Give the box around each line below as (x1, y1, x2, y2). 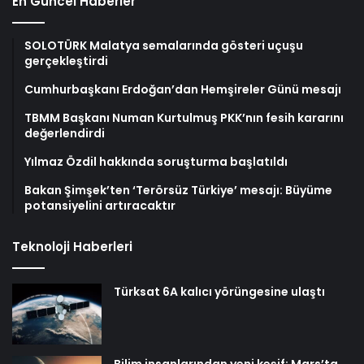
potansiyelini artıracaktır (24, 197, 175, 214)
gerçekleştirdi (24, 52, 108, 69)
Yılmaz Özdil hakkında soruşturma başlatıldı (24, 153, 288, 170)
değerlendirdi (24, 124, 105, 141)
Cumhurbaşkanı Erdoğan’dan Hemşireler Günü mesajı (24, 80, 341, 97)
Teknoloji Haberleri (12, 237, 132, 255)
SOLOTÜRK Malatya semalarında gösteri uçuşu (24, 37, 303, 54)
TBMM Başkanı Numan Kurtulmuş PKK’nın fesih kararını (24, 109, 344, 126)
